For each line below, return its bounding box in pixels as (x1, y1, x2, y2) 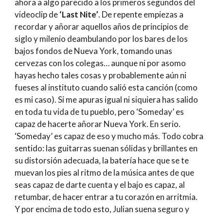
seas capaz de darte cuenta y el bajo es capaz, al (15, 180, 185, 190)
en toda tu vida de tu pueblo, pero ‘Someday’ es (15, 107, 184, 117)
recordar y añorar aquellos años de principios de (15, 21, 188, 32)
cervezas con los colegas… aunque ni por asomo (15, 58, 186, 69)
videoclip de (15, 9, 59, 20)
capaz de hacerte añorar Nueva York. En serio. (15, 119, 181, 129)
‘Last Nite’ (59, 9, 98, 20)
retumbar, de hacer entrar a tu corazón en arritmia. (15, 192, 198, 202)
